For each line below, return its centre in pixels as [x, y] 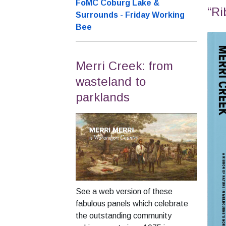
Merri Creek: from [124, 66]
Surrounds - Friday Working [130, 15]
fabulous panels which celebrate [132, 203]
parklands [103, 97]
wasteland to [111, 82]
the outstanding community [124, 215]
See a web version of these [124, 191]
